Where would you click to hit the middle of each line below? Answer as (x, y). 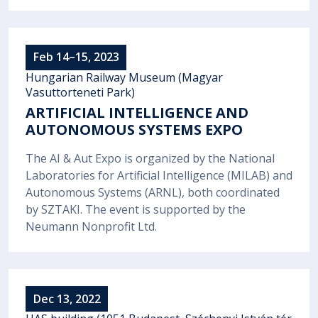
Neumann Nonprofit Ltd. (91, 227)
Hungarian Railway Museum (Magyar (124, 77)
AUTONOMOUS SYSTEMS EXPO (134, 129)
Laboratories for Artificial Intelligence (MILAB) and (159, 176)
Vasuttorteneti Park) (80, 92)
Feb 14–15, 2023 (76, 57)
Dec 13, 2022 (67, 298)
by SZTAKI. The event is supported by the (136, 210)
